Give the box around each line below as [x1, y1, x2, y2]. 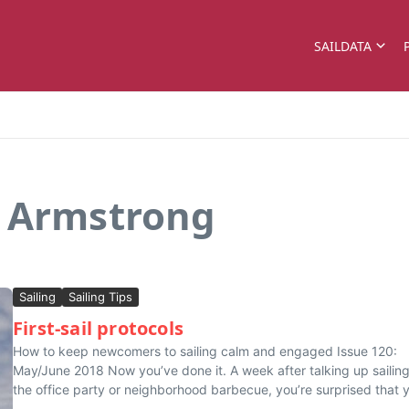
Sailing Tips [68, 289, 132, 304]
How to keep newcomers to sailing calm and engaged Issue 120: [13, 343, 397, 359]
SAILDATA [314, 37, 372, 55]
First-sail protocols [13, 316, 184, 341]
